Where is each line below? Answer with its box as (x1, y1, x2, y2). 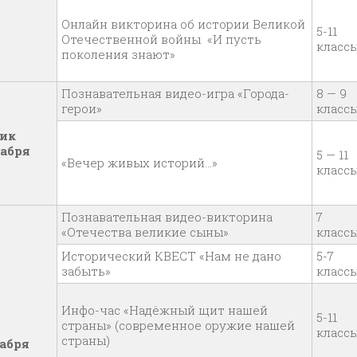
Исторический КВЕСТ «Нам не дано (61, 248, 281, 264)
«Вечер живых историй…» (61, 155, 221, 171)
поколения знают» (61, 46, 175, 62)
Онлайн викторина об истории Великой (61, 16, 305, 32)
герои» (61, 100, 102, 116)
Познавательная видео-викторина (61, 209, 273, 225)
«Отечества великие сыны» (61, 224, 229, 240)
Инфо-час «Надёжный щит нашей (61, 302, 268, 318)
